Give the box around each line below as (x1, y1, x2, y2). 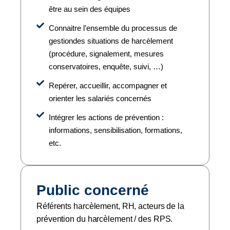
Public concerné (36, 182, 149, 198)
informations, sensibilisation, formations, (48, 125, 182, 135)
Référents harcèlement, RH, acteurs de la (36, 201, 184, 210)
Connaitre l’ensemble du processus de (48, 23, 177, 32)
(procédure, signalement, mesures (48, 49, 164, 58)
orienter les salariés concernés (48, 93, 151, 103)
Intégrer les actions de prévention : (48, 112, 164, 122)
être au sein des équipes (48, 4, 130, 13)
